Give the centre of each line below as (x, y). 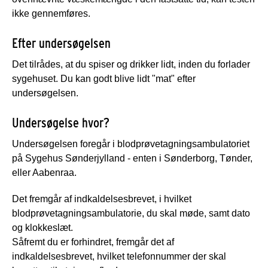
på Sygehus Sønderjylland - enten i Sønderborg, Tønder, (132, 158)
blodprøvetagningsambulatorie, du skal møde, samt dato (131, 213)
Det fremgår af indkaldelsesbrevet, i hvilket (102, 199)
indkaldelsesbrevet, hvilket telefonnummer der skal (119, 256)
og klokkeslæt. (42, 227)
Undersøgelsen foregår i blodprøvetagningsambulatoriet (131, 144)
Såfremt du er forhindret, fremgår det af (93, 242)
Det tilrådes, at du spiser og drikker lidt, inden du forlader (131, 64)
